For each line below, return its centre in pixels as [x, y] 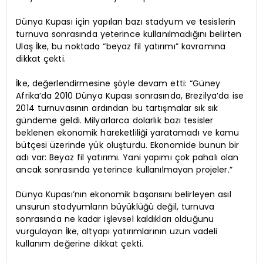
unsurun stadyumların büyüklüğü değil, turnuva [115, 206]
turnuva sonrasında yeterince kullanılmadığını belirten [129, 34]
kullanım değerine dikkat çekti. [80, 243]
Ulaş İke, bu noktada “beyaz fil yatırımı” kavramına [121, 46]
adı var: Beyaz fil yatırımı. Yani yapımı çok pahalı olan [127, 157]
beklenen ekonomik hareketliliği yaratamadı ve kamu [128, 132]
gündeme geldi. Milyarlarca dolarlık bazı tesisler [115, 120]
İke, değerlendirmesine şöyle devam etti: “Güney [118, 83]
